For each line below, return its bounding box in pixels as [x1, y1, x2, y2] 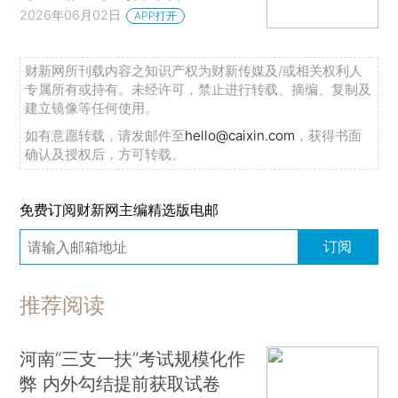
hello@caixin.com [185, 126, 296, 144]
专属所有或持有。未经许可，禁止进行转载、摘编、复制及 [25, 80, 372, 98]
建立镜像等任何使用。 [25, 99, 159, 116]
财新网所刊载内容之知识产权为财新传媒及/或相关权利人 [25, 61, 363, 79]
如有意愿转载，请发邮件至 [25, 126, 186, 144]
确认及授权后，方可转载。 [25, 145, 186, 163]
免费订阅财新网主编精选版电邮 [20, 201, 219, 219]
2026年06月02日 [20, 6, 122, 22]
